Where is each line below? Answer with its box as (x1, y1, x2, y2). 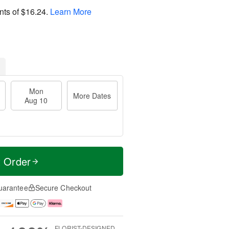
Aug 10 (25, 95, 48, 105)
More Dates (73, 90, 111, 101)
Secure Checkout (35, 182, 92, 193)
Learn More (50, 5, 91, 17)
